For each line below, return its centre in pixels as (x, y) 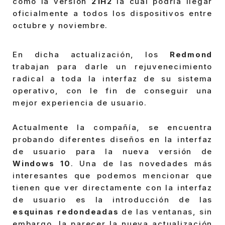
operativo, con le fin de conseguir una (113, 90)
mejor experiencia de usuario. (80, 102)
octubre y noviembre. (60, 26)
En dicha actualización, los (91, 54)
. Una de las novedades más (142, 164)
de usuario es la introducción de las (113, 200)
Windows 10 (42, 164)
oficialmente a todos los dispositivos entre (113, 14)
